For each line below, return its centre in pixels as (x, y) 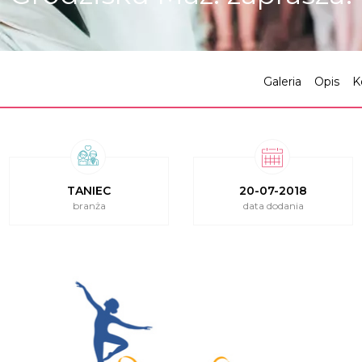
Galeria (282, 82)
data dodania (273, 206)
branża (89, 206)
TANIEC (89, 191)
